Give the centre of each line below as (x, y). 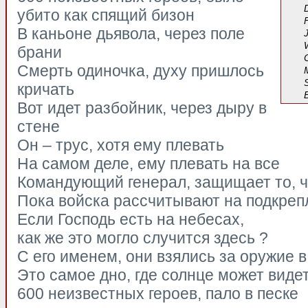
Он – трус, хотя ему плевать (121, 145)
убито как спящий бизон (106, 15)
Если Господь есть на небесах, (131, 219)
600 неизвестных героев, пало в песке (158, 294)
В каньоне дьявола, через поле (131, 34)
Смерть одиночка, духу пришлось (141, 71)
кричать (46, 89)
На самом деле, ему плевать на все (148, 164)
